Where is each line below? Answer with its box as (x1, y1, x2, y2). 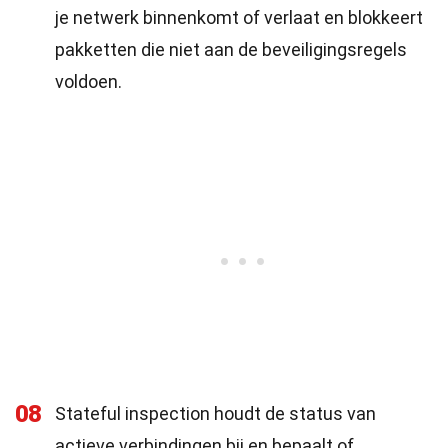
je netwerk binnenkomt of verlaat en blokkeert (55, 7, 423, 28)
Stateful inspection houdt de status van (55, 403, 376, 424)
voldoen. (55, 71, 122, 92)
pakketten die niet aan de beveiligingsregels (55, 39, 407, 60)
